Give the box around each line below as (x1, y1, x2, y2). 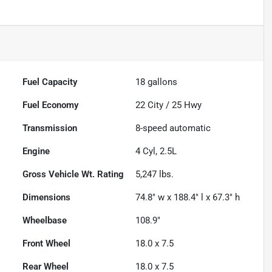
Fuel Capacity (22, 76, 78, 88)
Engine (22, 146, 50, 157)
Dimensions (22, 192, 71, 203)
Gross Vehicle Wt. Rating (22, 169, 124, 180)
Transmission (22, 123, 78, 134)
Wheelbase (22, 215, 67, 226)
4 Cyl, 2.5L (135, 146, 177, 157)
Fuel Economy (22, 100, 79, 111)
